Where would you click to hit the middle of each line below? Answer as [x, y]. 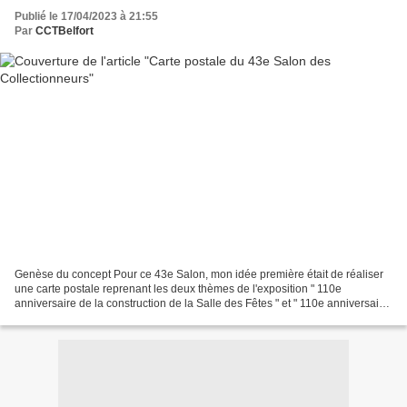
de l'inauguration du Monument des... [106, 318]
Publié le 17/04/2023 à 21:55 [86, 17]
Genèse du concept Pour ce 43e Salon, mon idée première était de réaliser [199, 274]
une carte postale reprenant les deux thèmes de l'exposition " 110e [178, 288]
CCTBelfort [65, 31]
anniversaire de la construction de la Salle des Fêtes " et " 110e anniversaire [202, 303]
